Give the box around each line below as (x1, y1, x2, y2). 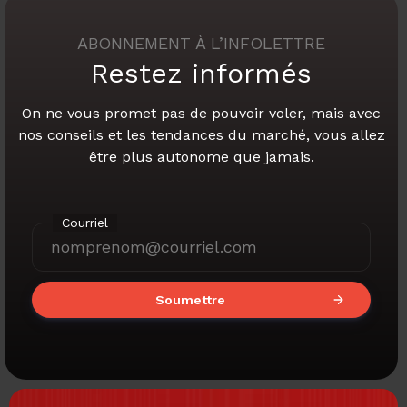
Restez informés (91, 57, 312, 89)
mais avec (311, 104, 381, 122)
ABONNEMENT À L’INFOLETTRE (77, 34, 325, 53)
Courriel (62, 215, 108, 230)
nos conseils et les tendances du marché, (17, 126, 314, 144)
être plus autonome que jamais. (88, 148, 314, 165)
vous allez (313, 126, 385, 144)
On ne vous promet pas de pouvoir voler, (22, 104, 311, 122)
